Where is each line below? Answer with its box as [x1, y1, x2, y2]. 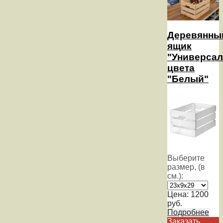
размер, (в [167, 162, 205, 171]
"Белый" [167, 74, 209, 85]
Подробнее [167, 208, 209, 217]
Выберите [167, 153, 205, 162]
